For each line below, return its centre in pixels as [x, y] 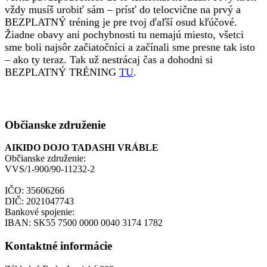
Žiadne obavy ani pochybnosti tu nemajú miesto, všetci [124, 34]
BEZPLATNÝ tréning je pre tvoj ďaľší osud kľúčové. [121, 22]
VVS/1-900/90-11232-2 [50, 169]
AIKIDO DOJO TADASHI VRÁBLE [82, 148]
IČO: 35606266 [35, 191]
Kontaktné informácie [58, 246]
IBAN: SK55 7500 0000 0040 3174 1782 [84, 223]
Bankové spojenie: [40, 212]
